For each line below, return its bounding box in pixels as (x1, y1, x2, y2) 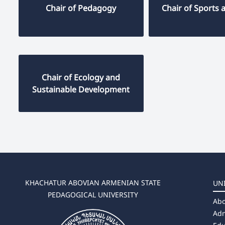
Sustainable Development (32, 83, 130, 95)
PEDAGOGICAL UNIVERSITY (48, 189, 138, 199)
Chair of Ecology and (42, 71, 121, 83)
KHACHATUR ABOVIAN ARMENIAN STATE (25, 177, 161, 187)
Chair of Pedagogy (46, 2, 117, 14)
